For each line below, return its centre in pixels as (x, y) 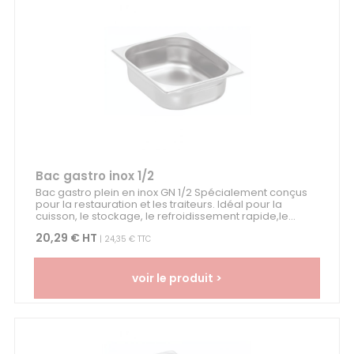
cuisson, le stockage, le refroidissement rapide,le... (165, 217)
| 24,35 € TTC (124, 239)
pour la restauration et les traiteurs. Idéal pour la (158, 205)
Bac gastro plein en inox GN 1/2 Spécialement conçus (171, 193)
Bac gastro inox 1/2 (94, 176)
